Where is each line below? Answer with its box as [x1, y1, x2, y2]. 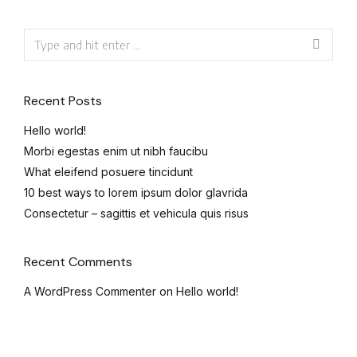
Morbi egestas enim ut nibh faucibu [24, 143, 208, 158]
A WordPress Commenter [24, 284, 156, 298]
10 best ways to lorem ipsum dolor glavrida [24, 185, 248, 199]
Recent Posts [24, 92, 102, 109]
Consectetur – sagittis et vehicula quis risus [24, 206, 249, 220]
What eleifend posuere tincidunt [24, 164, 193, 178]
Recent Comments [24, 253, 132, 270]
